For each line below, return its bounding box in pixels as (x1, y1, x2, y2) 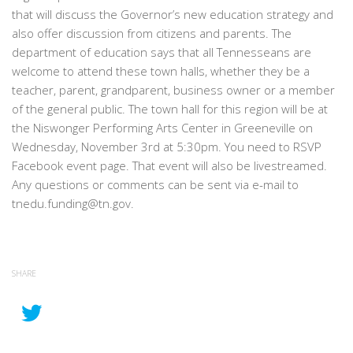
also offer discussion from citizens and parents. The (12, 25, 292, 42)
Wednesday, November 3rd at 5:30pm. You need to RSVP (12, 139, 321, 155)
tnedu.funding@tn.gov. (12, 195, 134, 212)
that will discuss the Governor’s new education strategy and (12, 6, 333, 23)
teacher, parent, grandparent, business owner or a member (12, 82, 335, 98)
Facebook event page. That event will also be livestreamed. (12, 158, 327, 174)
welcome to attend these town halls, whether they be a (12, 63, 310, 80)
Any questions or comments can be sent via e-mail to (12, 176, 299, 193)
